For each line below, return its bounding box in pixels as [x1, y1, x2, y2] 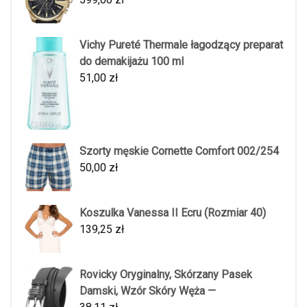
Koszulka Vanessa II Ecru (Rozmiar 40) [79, 206, 266, 219]
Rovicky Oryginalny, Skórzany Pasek [79, 267, 252, 281]
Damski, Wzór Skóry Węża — [79, 284, 216, 297]
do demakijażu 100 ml [79, 55, 184, 69]
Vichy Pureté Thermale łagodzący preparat [79, 38, 283, 52]
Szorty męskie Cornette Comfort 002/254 [79, 144, 279, 158]
